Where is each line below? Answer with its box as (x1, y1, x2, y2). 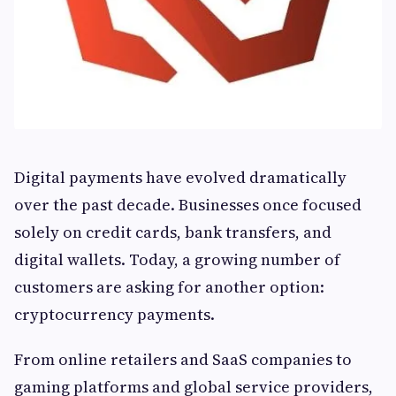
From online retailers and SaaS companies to (14, 348, 352, 370)
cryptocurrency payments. (14, 303, 215, 325)
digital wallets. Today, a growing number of (14, 248, 340, 270)
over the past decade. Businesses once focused (14, 194, 362, 216)
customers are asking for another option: (14, 276, 324, 298)
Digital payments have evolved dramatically (14, 166, 346, 188)
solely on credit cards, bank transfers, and (14, 221, 331, 243)
